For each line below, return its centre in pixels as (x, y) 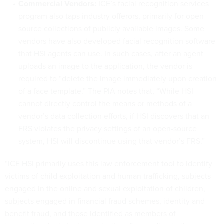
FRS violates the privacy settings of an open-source (107, 128)
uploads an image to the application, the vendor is (105, 66)
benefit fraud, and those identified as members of (90, 213)
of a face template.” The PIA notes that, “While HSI (106, 91)
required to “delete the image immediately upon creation (117, 78)
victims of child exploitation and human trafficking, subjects (108, 176)
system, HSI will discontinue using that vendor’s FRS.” (111, 141)
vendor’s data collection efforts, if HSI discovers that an (114, 116)
